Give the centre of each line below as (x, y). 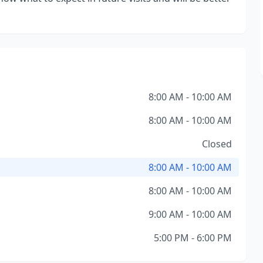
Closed (217, 144)
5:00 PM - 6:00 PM (193, 238)
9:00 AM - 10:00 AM (190, 214)
